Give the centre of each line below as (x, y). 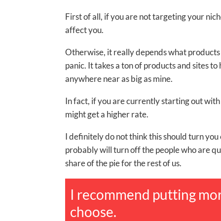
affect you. (84, 30)
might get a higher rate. (107, 114)
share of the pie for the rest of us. (123, 163)
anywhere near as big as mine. (119, 78)
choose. (93, 212)
